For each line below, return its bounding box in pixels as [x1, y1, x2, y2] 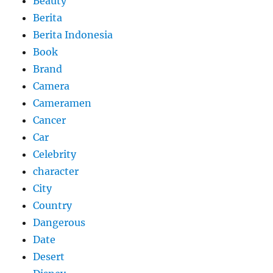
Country [33, 199, 73, 211]
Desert [33, 250, 65, 263]
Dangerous [33, 216, 86, 229]
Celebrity [33, 147, 77, 160]
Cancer [33, 113, 66, 126]
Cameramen [33, 96, 92, 109]
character [33, 165, 79, 177]
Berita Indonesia [33, 28, 113, 41]
